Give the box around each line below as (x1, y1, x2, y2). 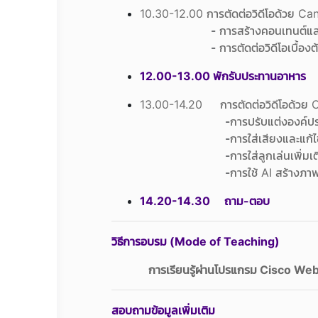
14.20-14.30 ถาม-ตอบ (140, 194, 270, 208)
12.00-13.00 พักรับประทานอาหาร (140, 69, 306, 83)
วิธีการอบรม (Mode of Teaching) (111, 234, 280, 248)
